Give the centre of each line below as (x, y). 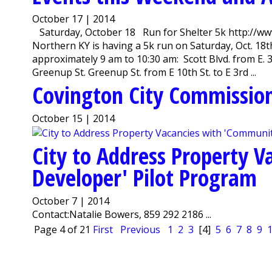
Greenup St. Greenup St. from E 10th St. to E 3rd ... (144, 73)
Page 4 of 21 (63, 229)
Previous (141, 229)
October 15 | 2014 (74, 119)
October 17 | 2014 (74, 19)
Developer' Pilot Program (145, 177)
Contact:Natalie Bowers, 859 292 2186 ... (122, 214)
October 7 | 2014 (71, 201)
